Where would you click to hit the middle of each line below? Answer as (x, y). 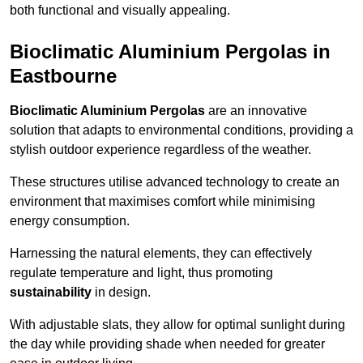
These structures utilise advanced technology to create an (175, 182)
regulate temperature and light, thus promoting (141, 273)
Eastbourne (63, 76)
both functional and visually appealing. (120, 11)
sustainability (51, 293)
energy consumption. (70, 221)
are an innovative (256, 111)
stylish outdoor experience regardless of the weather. (160, 150)
